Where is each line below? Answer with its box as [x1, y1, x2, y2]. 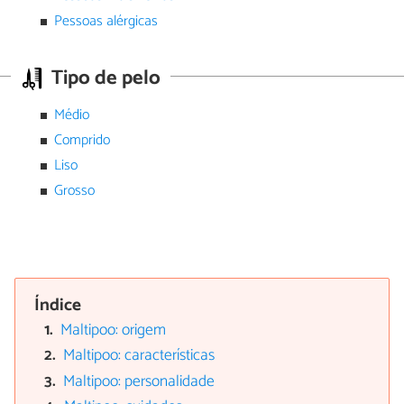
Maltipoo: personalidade [63, 368, 216, 395]
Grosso [53, 179, 95, 204]
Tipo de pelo [46, 61, 161, 96]
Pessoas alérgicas [53, 9, 158, 34]
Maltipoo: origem [60, 317, 167, 344]
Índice [34, 290, 82, 319]
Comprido [53, 128, 110, 153]
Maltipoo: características [63, 343, 216, 370]
